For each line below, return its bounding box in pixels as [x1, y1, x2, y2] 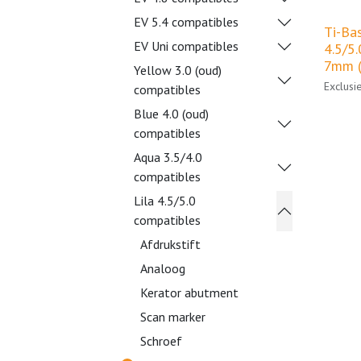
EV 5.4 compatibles [134, 14, 239, 30]
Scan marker [140, 309, 205, 325]
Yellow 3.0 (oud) [134, 62, 222, 78]
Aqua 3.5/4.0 [134, 149, 202, 165]
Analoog [140, 260, 185, 276]
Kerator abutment [140, 284, 239, 301]
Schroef [140, 333, 182, 349]
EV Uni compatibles [134, 38, 239, 54]
